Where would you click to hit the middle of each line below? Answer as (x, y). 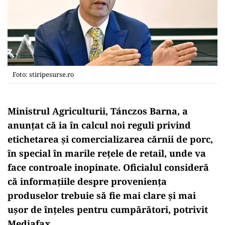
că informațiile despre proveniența (87, 181)
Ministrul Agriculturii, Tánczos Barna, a (98, 111)
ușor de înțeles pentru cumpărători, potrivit (108, 209)
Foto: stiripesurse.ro (43, 74)
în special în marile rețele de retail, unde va (107, 153)
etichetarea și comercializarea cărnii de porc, (110, 139)
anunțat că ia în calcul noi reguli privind (99, 125)
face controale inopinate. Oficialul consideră (108, 167)
